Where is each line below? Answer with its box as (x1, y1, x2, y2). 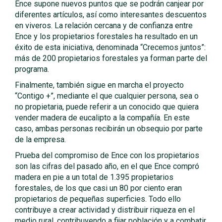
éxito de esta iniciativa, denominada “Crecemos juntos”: (15, 43, 206, 52)
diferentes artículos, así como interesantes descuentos (15, 10, 207, 19)
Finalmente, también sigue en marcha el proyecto (15, 80, 184, 90)
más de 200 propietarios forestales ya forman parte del (15, 54, 207, 63)
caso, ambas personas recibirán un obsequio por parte (15, 124, 203, 133)
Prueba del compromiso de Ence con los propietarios (15, 151, 199, 160)
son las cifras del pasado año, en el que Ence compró (15, 162, 199, 171)
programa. (15, 64, 49, 74)
